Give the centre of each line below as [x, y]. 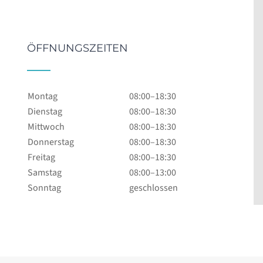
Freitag [41, 157]
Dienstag [45, 111]
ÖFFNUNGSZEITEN [77, 48]
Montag [42, 96]
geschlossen [153, 188]
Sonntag [44, 188]
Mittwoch [46, 127]
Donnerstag [50, 142]
